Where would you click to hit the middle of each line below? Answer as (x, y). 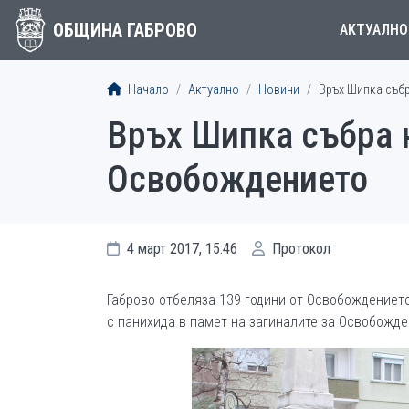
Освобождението (237, 179)
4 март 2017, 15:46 (180, 249)
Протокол (299, 249)
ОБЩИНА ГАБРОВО (125, 30)
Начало (147, 90)
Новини (279, 90)
